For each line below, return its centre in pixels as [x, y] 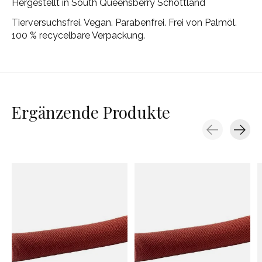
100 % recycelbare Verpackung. [78, 36]
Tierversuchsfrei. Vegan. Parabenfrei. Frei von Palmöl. [124, 23]
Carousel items [44, 146]
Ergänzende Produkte [91, 112]
